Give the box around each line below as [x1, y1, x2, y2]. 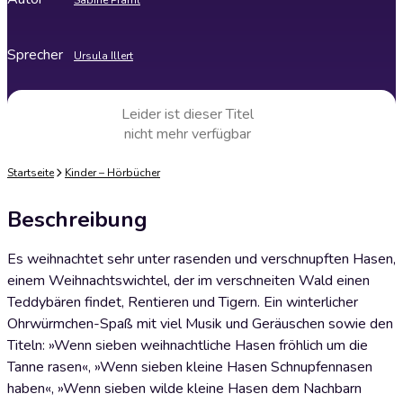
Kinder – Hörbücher [65, 166, 160, 180]
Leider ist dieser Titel [121, 104, 254, 124]
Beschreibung [7, 205, 148, 234]
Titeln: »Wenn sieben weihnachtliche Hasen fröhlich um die [7, 336, 368, 355]
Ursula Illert [74, 49, 133, 63]
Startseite [7, 166, 54, 180]
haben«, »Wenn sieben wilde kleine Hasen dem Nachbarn [7, 379, 362, 399]
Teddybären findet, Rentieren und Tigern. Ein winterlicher [7, 292, 358, 312]
